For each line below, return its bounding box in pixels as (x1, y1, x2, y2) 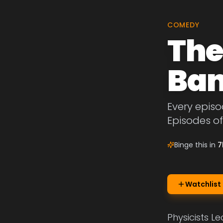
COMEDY (167, 20, 200, 30)
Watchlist (185, 179, 221, 189)
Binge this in (174, 140, 218, 150)
